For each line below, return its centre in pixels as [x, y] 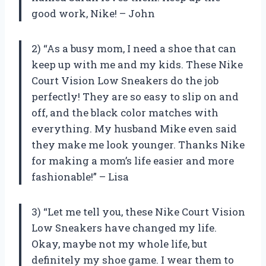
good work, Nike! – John [93, 13]
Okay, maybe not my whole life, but [119, 243]
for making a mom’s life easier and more [133, 160]
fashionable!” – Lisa [80, 176]
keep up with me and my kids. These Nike [137, 64]
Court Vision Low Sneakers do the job [125, 80]
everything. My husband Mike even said [134, 128]
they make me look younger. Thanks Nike [138, 144]
